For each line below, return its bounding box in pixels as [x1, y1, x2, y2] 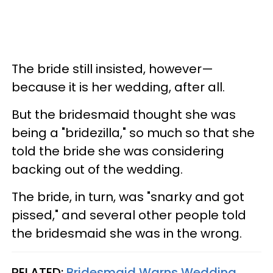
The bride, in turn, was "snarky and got [12, 188, 244, 205]
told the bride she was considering [12, 142, 224, 160]
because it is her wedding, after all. [12, 78, 225, 96]
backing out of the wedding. [12, 160, 183, 178]
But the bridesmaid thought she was [12, 105, 236, 123]
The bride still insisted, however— [12, 60, 213, 77]
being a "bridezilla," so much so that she [12, 124, 255, 141]
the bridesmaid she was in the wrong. [12, 224, 242, 242]
